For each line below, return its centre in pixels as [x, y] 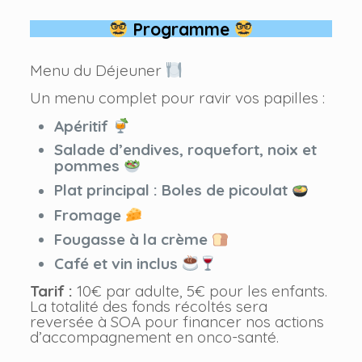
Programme [181, 29]
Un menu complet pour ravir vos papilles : [177, 98]
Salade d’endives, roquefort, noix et [185, 150]
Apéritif [81, 126]
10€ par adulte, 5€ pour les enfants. [200, 290]
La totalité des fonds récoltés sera [148, 306]
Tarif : [51, 290]
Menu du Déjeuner [97, 71]
